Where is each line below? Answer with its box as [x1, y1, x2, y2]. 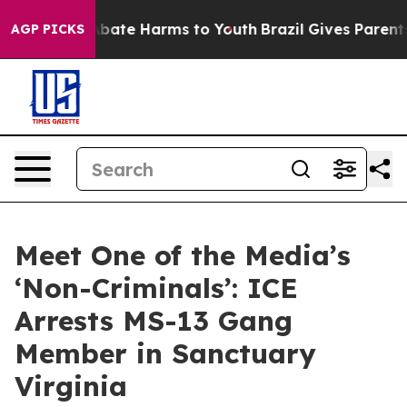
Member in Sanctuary [15, 336, 316, 371]
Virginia [15, 369, 127, 403]
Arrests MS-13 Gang [15, 303, 293, 338]
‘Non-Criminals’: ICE [15, 271, 298, 305]
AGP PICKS [11, 21, 84, 37]
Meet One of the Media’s [15, 238, 351, 273]
